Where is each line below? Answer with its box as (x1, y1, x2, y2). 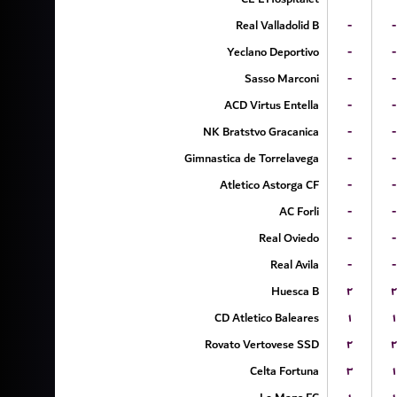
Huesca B (270, 281, 319, 301)
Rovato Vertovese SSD (204, 334, 319, 354)
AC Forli (278, 201, 319, 222)
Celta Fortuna (249, 361, 319, 381)
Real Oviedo (258, 228, 319, 248)
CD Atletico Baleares (214, 307, 319, 328)
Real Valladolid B (235, 15, 319, 35)
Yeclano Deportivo (226, 42, 319, 62)
